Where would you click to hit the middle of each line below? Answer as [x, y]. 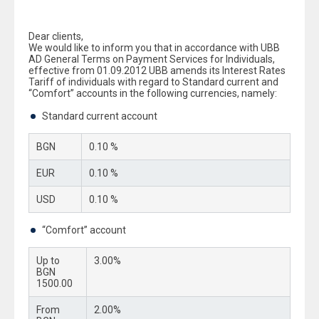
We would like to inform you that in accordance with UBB [154, 48]
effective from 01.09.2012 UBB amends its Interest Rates [157, 70]
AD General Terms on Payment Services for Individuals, [152, 59]
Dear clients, [56, 36]
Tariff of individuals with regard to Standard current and [153, 82]
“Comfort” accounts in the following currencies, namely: [153, 93]
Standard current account [100, 116]
